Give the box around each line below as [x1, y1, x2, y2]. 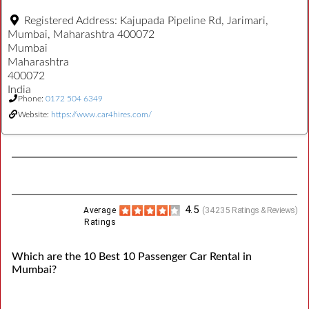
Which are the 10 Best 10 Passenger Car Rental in [12, 250, 252, 262]
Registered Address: [24, 14, 120, 26]
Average [83, 205, 117, 215]
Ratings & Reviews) [230, 205, 297, 215]
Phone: [18, 94, 46, 103]
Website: [18, 110, 51, 119]
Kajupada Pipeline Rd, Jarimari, [120, 14, 268, 26]
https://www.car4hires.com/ [51, 110, 152, 119]
